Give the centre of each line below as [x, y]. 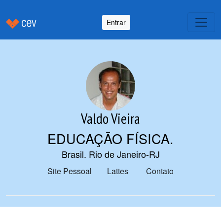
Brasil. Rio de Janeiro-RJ [110, 154]
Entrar [116, 22]
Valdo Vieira [110, 119]
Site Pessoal [70, 171]
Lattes [118, 171]
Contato [160, 171]
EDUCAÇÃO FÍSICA [109, 138]
